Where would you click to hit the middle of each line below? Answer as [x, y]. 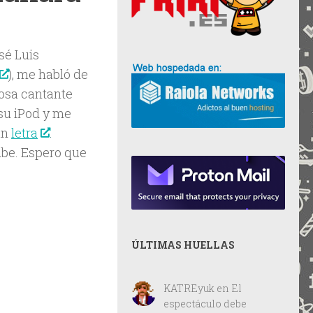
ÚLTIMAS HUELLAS [183, 245]
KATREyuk [189, 289]
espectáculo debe [205, 304]
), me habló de [48, 74]
